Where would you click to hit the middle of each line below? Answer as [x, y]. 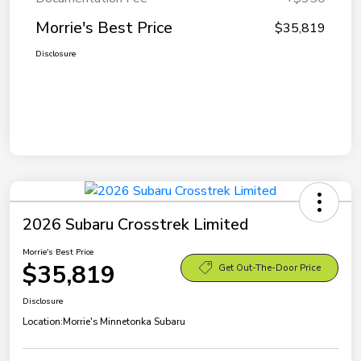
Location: [43, 322]
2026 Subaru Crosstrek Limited [135, 225]
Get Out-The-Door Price [269, 268]
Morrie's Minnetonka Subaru [124, 322]
